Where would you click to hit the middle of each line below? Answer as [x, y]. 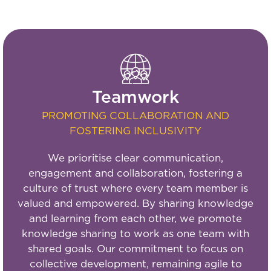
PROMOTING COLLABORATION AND [135, 116]
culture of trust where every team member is [135, 189]
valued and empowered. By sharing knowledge [135, 204]
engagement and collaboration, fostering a [135, 174]
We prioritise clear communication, [135, 158]
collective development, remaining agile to [135, 264]
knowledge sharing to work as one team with [135, 234]
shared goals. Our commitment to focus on [135, 249]
